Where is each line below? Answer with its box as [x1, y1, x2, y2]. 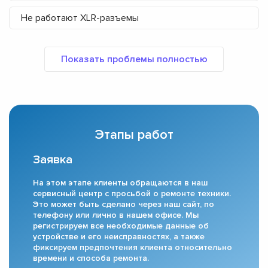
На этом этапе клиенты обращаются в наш [33, 178, 208, 188]
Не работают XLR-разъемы [21, 12, 139, 25]
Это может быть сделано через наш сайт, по [33, 199, 214, 210]
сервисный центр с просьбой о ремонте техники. [33, 188, 231, 199]
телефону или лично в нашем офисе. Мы [33, 210, 199, 221]
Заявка [33, 153, 72, 167]
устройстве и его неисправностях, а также [33, 232, 205, 242]
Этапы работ [95, 127, 173, 144]
